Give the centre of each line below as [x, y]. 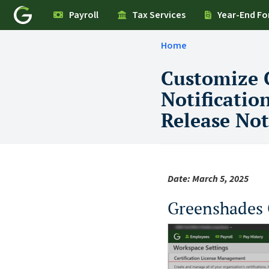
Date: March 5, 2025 [208, 179]
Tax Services [159, 15]
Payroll [84, 15]
